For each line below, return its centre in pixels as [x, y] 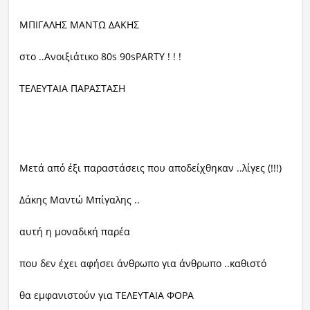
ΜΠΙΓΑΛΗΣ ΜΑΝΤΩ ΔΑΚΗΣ [79, 25]
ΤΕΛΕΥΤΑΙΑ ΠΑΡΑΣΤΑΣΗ [72, 89]
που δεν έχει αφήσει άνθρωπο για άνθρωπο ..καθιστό [143, 264]
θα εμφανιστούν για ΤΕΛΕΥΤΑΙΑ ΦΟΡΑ [106, 295]
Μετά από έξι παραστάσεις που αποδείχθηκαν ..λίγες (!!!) [150, 168]
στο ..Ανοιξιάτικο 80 [65, 57]
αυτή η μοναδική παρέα [74, 232]
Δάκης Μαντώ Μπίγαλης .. [79, 200]
